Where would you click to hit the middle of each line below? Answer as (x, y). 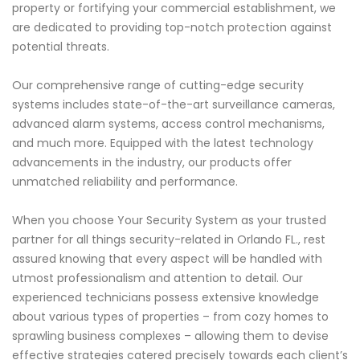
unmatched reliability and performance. (125, 182)
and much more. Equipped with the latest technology (163, 143)
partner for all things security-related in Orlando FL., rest (169, 240)
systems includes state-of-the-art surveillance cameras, (174, 105)
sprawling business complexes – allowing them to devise (170, 336)
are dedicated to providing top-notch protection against (172, 28)
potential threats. (61, 47)
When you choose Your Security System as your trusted (169, 221)
